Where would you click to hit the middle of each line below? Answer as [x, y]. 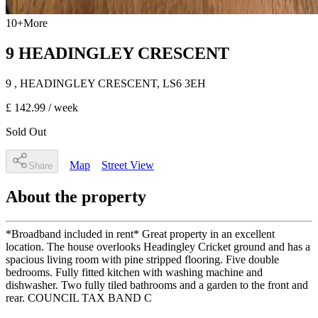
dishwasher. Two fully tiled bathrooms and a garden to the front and [157, 285]
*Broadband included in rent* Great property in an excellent [140, 234]
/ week [62, 107]
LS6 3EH [184, 83]
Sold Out [26, 131]
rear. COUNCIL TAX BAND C [79, 297]
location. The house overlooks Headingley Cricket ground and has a [158, 246]
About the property [76, 196]
